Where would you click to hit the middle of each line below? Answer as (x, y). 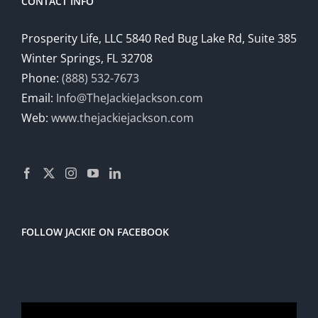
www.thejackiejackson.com (122, 118)
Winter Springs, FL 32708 (87, 59)
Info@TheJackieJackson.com (130, 98)
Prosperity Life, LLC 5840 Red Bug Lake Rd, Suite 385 (159, 39)
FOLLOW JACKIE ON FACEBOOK (95, 232)
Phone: (42, 78)
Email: (39, 98)
